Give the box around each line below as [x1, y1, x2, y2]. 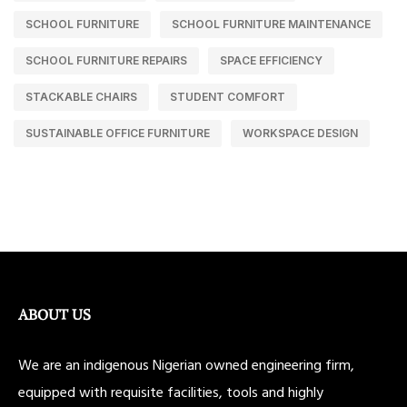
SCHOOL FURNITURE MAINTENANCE [172, 16, 371, 31]
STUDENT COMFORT [170, 89, 285, 104]
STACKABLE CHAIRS [25, 89, 137, 104]
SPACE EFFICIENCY [220, 53, 323, 67]
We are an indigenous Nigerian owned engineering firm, [18, 352, 354, 375]
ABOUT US [18, 304, 91, 323]
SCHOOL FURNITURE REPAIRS [25, 53, 187, 67]
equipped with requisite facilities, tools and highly [18, 380, 323, 402]
